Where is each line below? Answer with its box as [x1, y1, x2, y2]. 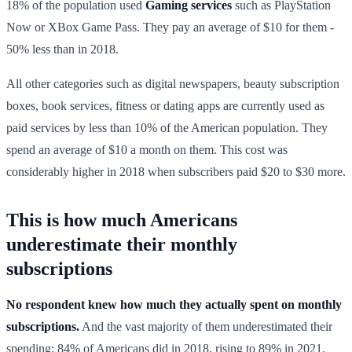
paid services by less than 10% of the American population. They [6, 120, 328, 134]
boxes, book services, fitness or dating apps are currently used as [6, 98, 324, 112]
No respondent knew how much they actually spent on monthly [6, 297, 342, 311]
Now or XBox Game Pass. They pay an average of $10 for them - [6, 20, 334, 34]
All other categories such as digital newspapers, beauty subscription [6, 76, 339, 90]
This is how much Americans [6, 209, 237, 230]
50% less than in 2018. [6, 42, 119, 56]
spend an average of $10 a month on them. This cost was [6, 142, 288, 156]
